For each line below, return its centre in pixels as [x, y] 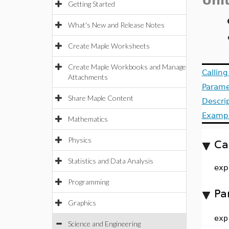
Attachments [88, 77]
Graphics [82, 203]
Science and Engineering [104, 224]
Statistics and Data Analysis [111, 161]
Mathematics [88, 119]
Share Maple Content [101, 98]
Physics [80, 140]
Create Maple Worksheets [109, 46]
